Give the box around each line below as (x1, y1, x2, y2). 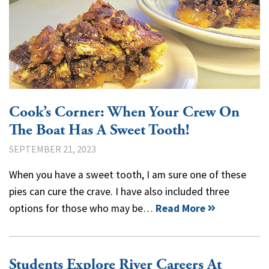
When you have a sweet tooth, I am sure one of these (9, 168, 246, 181)
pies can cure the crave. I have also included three (9, 184, 229, 198)
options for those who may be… (9, 201, 156, 215)
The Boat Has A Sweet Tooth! (9, 120, 190, 140)
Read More (156, 201, 205, 215)
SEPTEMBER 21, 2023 (9, 142, 96, 155)
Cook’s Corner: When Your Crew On (9, 102, 240, 122)
